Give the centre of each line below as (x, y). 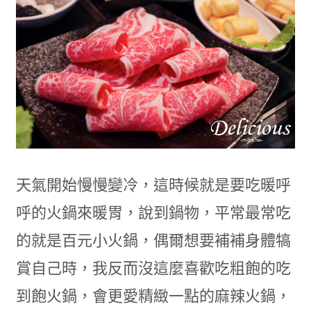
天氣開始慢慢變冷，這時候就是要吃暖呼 (153, 185)
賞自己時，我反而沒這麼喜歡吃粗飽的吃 (153, 268)
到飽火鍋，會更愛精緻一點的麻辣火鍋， (153, 296)
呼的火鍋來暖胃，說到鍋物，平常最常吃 (153, 212)
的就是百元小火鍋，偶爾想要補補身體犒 (153, 240)
